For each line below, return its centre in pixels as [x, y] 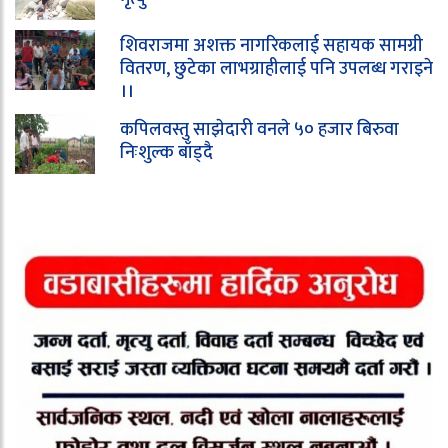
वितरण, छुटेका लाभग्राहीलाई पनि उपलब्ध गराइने [276, 68]
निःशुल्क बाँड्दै [166, 152]
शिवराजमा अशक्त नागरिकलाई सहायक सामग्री [271, 45]
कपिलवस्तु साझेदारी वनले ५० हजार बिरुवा [259, 129]
